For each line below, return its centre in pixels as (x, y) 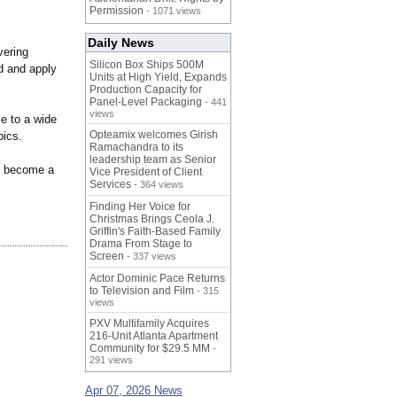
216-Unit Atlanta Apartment (154, 336)
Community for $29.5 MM (150, 349)
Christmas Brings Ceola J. (152, 219)
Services (110, 185)
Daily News (121, 43)
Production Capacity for (146, 90)
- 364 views (157, 185)
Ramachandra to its (136, 148)
